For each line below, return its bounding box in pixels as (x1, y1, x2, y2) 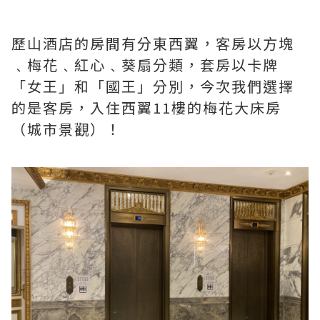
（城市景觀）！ (11, 118, 121, 139)
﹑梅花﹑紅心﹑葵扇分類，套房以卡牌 (11, 54, 279, 75)
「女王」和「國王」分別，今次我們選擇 (11, 75, 294, 96)
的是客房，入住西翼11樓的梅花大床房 (11, 96, 281, 118)
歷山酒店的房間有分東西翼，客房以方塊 (11, 32, 294, 54)
